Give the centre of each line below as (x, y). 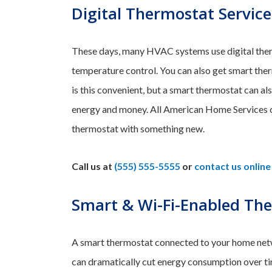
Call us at (93, 166)
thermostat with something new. (138, 129)
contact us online (233, 166)
